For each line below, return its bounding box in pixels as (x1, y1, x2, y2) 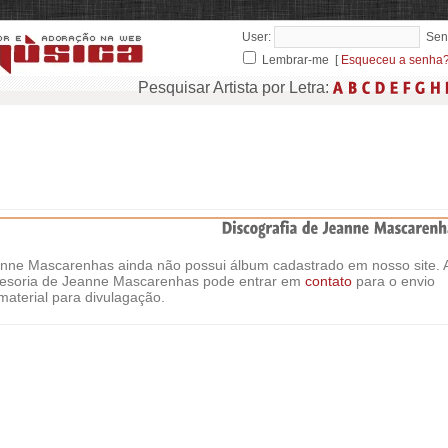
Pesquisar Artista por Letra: (138, 79, 333, 96)
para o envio (352, 273, 435, 289)
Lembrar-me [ (259, 53, 341, 67)
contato (305, 273, 352, 289)
